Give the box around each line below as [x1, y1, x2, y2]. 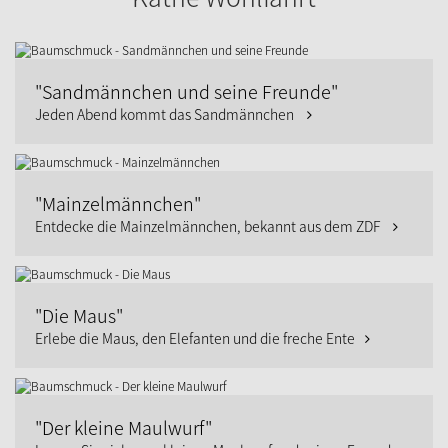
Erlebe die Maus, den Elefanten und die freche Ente [35, 328, 355, 348]
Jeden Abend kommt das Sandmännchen [35, 104, 297, 124]
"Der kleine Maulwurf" [35, 414, 212, 441]
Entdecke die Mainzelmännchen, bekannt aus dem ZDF [35, 216, 383, 236]
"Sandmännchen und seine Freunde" [35, 78, 338, 105]
